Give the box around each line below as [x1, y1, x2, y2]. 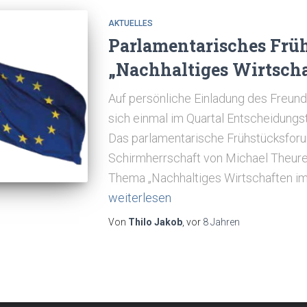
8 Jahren [202, 217, 240, 228]
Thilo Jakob [127, 217, 182, 228]
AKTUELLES [108, 19, 153, 28]
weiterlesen [108, 191, 171, 205]
